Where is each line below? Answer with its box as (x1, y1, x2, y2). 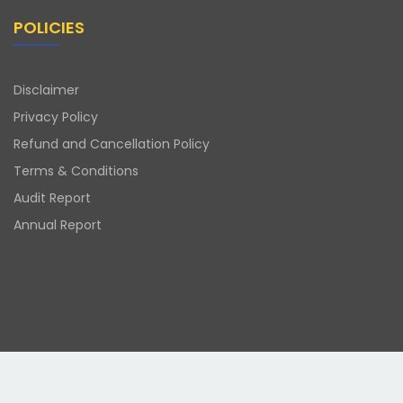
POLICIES (13, 15, 85, 39)
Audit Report (13, 188, 91, 207)
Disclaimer (13, 80, 79, 99)
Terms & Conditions (13, 161, 139, 180)
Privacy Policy (13, 107, 98, 126)
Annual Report (13, 215, 102, 234)
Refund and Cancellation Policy (13, 134, 210, 153)
